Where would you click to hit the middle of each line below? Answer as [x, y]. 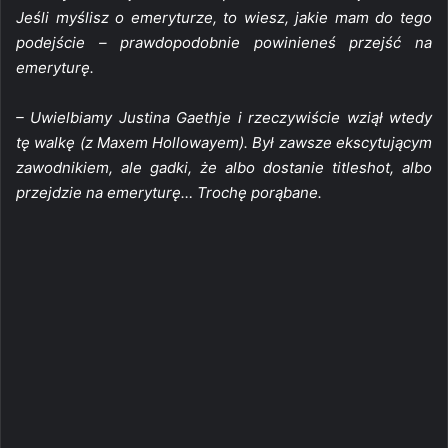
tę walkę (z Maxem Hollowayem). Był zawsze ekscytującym [224, 142]
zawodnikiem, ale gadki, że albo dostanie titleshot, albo [224, 167]
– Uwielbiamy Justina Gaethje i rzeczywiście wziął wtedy [224, 117]
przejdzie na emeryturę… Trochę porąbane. [169, 192]
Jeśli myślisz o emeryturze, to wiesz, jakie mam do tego [224, 17]
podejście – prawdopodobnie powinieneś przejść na [224, 42]
